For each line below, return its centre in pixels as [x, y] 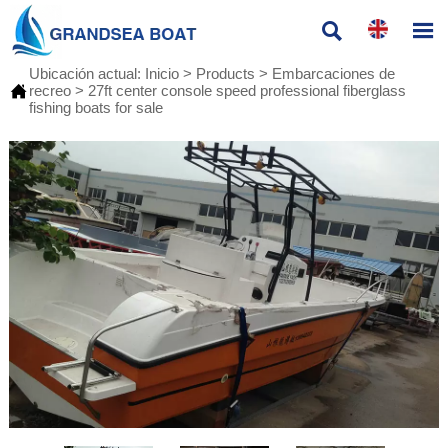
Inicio [161, 73]
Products [225, 73]
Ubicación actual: [86, 73]
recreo [49, 90]
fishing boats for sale [95, 107]
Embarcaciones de [333, 73]
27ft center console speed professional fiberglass [246, 90]
